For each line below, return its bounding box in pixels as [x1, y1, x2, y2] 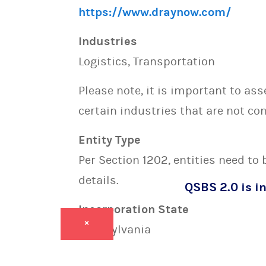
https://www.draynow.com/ [78, 5, 231, 19]
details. [78, 173, 119, 187]
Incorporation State [78, 202, 189, 216]
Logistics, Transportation [78, 55, 215, 68]
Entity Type [78, 133, 141, 147]
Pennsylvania [78, 223, 151, 236]
